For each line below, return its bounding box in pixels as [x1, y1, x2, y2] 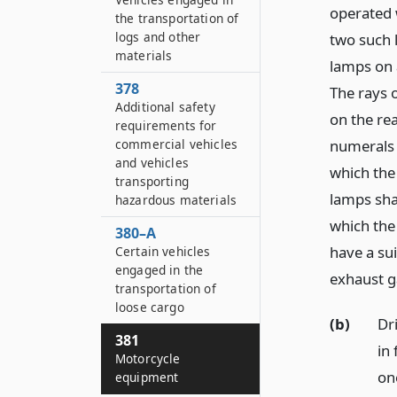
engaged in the [115, 261, 204, 278]
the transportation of [115, 10, 239, 27]
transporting [115, 173, 189, 190]
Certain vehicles [115, 243, 211, 260]
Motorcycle [115, 350, 181, 367]
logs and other [115, 28, 201, 45]
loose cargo [115, 299, 184, 315]
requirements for [115, 117, 217, 134]
